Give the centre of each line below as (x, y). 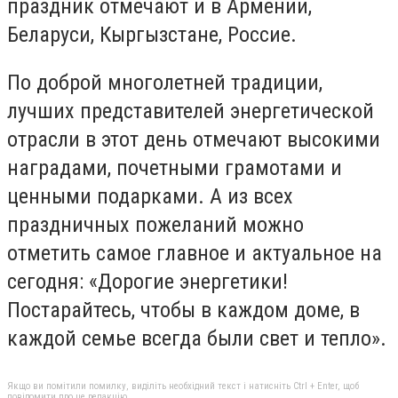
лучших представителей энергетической (191, 111)
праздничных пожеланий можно (155, 224)
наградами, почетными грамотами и (175, 167)
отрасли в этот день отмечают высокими (194, 139)
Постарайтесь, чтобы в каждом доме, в (183, 310)
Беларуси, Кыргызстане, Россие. (152, 35)
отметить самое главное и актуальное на (195, 253)
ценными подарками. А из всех (150, 196)
